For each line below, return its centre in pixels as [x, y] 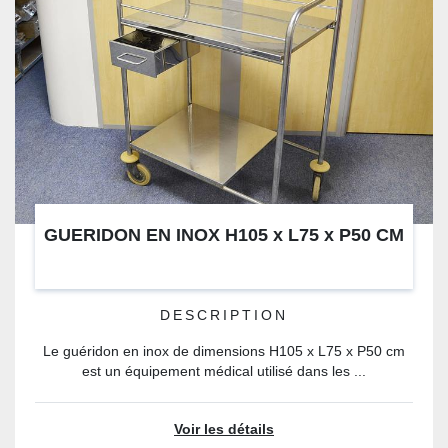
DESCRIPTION [224, 315]
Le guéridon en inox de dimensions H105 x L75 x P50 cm [224, 351]
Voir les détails [224, 429]
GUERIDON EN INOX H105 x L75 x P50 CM [224, 235]
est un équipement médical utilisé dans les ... [224, 371]
